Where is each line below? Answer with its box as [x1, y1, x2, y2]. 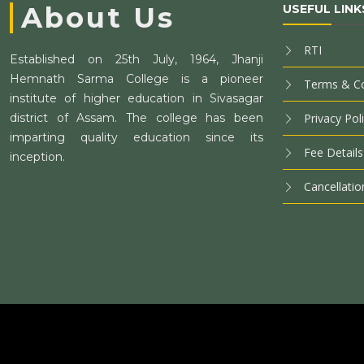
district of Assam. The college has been [10, 110, 263, 125]
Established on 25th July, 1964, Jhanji [10, 52, 263, 67]
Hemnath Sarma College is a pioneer [10, 71, 263, 86]
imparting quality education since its [10, 130, 263, 145]
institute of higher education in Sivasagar [10, 91, 263, 106]
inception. [10, 149, 65, 164]
